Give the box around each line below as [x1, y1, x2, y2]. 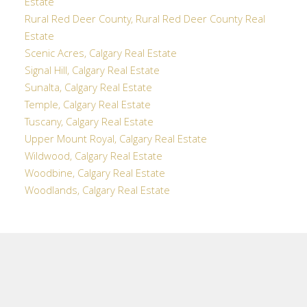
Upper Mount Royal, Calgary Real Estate [24, 131, 207, 149]
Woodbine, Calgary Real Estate [24, 165, 165, 184]
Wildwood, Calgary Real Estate [24, 148, 162, 167]
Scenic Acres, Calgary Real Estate [24, 45, 177, 64]
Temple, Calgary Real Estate [24, 97, 151, 115]
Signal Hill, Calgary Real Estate [24, 62, 160, 81]
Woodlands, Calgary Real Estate [24, 182, 170, 201]
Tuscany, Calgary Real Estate [24, 114, 153, 132]
